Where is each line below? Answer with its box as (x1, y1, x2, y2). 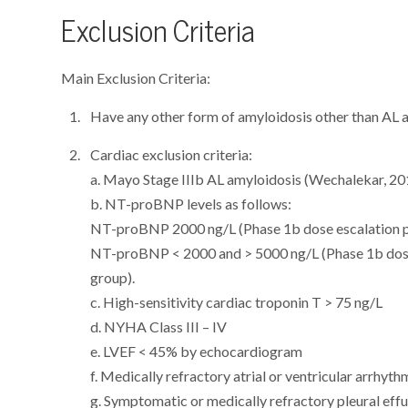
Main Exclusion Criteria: (61, 68, 211, 87)
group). (90, 268, 136, 287)
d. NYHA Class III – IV (90, 317, 228, 336)
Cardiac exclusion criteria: (90, 145, 253, 164)
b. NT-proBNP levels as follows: (90, 194, 292, 213)
